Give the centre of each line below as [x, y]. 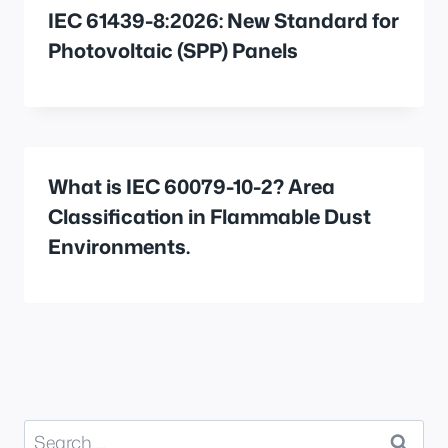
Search [52, 432]
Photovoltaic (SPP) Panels [173, 49]
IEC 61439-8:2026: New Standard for [223, 19]
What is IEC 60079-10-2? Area [191, 185]
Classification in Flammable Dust [209, 215]
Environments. [119, 245]
